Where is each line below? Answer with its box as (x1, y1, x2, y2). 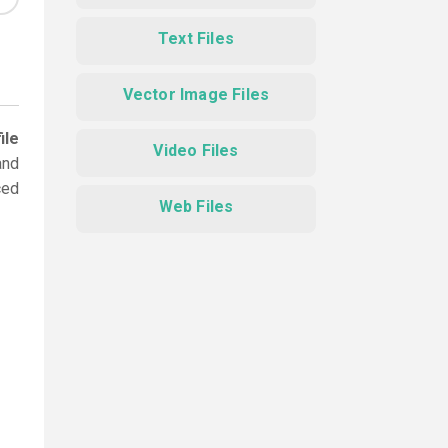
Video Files (153, 141, 239, 160)
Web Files (158, 197, 234, 216)
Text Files (158, 29, 234, 48)
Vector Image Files (122, 85, 270, 104)
